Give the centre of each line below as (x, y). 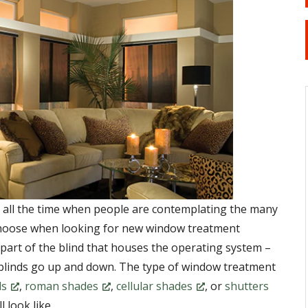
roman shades (62, 286)
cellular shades (154, 286)
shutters (247, 286)
